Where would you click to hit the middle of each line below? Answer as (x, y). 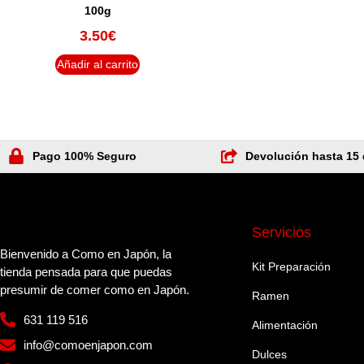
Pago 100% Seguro (84, 156)
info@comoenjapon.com (88, 344)
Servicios (282, 232)
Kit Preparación (291, 266)
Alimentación (285, 325)
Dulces (269, 354)
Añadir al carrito (97, 64)
